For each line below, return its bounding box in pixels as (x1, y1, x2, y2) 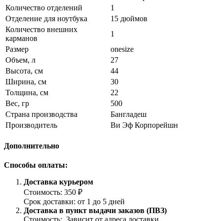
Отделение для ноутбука (5, 14, 87, 23)
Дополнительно (4, 142, 59, 150)
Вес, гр (5, 99, 29, 108)
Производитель (5, 120, 57, 129)
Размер (5, 44, 29, 53)
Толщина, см (5, 88, 48, 97)
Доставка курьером (24, 178, 95, 186)
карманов (5, 34, 37, 42)
